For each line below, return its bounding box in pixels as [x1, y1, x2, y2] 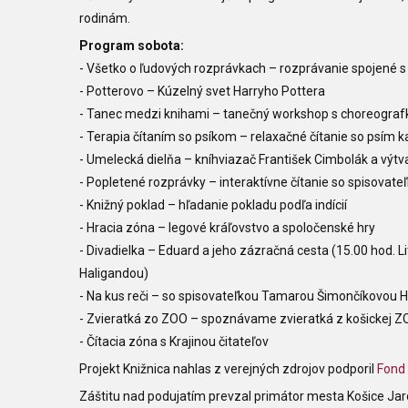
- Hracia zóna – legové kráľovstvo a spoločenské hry [79, 220, 375, 235]
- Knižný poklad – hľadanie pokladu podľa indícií [79, 198, 347, 212]
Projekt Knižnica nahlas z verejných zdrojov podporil [79, 362, 377, 376]
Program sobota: [79, 38, 184, 53]
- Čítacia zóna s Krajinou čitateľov [79, 334, 269, 349]
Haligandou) [79, 266, 148, 280]
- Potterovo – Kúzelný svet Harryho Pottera [79, 84, 325, 98]
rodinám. [79, 11, 130, 25]
